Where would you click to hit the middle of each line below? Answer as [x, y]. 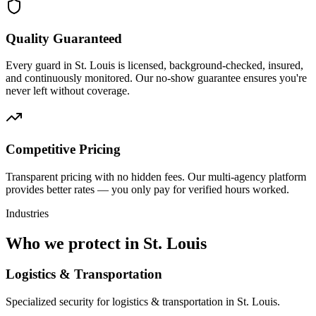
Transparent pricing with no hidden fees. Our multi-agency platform [156, 176]
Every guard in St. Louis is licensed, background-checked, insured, [154, 66]
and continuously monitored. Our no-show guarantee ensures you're [156, 78]
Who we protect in [74, 243]
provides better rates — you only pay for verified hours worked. [147, 189]
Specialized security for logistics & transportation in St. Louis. [143, 302]
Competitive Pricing [63, 149]
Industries [27, 213]
